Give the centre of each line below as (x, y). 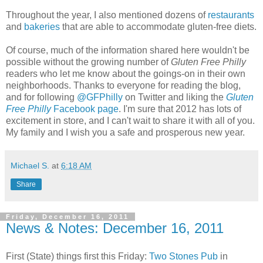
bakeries (42, 26)
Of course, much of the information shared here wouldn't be (128, 50)
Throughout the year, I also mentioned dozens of (107, 15)
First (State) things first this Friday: (77, 256)
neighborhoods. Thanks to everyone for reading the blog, (123, 85)
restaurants (231, 15)
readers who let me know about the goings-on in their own (126, 73)
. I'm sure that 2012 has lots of (180, 109)
